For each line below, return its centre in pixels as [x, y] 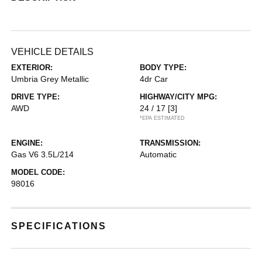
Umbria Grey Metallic [50, 79]
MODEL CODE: [38, 173]
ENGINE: [27, 143]
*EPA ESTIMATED [162, 118]
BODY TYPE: [163, 68]
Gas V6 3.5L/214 [43, 155]
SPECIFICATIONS [59, 226]
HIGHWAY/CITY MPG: [178, 97]
